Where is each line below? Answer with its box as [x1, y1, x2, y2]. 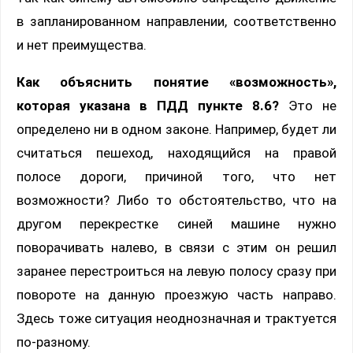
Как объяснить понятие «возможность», [17, 74, 336, 91]
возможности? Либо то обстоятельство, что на [17, 192, 336, 209]
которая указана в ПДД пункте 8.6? [17, 98, 279, 114]
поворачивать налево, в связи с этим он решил [17, 240, 336, 256]
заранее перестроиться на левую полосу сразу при [17, 263, 336, 280]
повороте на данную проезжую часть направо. [17, 287, 336, 303]
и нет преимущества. [17, 37, 147, 54]
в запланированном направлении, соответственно [17, 13, 336, 30]
